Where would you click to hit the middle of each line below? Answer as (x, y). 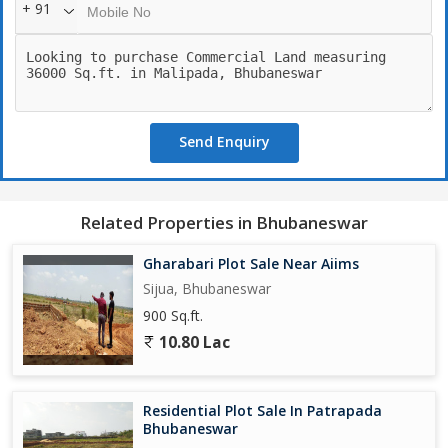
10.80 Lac (192, 343)
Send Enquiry (224, 142)
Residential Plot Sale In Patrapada (262, 411)
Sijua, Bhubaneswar (207, 289)
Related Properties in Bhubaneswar (224, 223)
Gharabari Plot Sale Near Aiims (251, 264)
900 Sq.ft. (173, 316)
